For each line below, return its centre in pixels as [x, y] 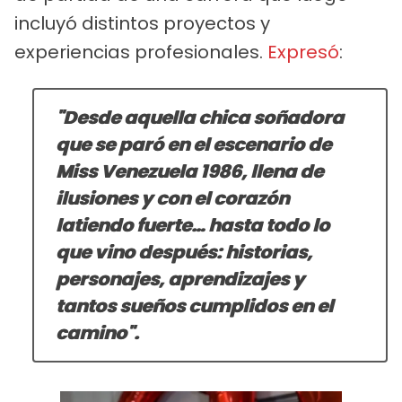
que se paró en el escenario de [193, 144]
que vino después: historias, [184, 252]
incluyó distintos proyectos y [142, 23]
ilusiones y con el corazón [172, 198]
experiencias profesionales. [141, 52]
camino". [97, 332]
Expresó [303, 52]
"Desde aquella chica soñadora [200, 117]
